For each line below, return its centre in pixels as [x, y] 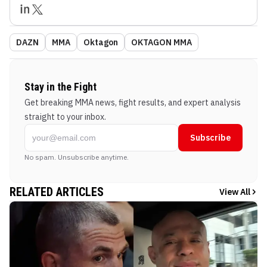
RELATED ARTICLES [57, 192]
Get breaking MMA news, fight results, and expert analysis [133, 102]
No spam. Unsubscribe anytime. [77, 157]
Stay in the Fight [60, 86]
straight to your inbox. [65, 117]
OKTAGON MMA [162, 42]
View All [235, 192]
